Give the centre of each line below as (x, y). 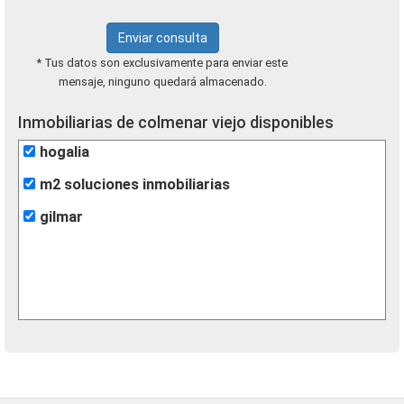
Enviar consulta (162, 38)
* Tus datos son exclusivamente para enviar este (162, 63)
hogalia (64, 152)
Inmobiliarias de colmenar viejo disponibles (176, 122)
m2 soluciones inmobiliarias (135, 184)
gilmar (61, 217)
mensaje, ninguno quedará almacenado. (162, 82)
